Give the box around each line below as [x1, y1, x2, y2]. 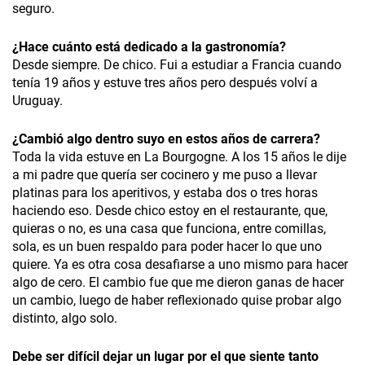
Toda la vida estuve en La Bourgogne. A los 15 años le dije [12, 149, 346, 165]
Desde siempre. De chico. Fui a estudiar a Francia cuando [12, 57, 341, 73]
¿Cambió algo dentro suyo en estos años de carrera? [12, 131, 320, 147]
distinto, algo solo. [12, 310, 117, 327]
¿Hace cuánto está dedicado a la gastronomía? [12, 39, 286, 55]
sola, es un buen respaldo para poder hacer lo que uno [12, 239, 322, 255]
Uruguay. [12, 93, 63, 109]
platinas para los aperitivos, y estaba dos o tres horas [12, 185, 318, 201]
